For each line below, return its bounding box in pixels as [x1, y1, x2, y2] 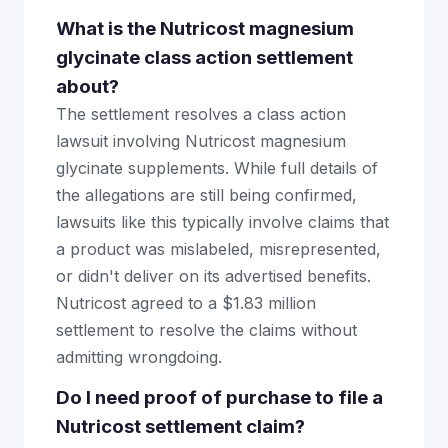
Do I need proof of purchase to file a [56, 386, 383, 409]
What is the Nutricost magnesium [56, 17, 354, 40]
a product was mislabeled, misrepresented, [56, 239, 381, 259]
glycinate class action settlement [56, 46, 353, 69]
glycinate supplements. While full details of [56, 158, 378, 178]
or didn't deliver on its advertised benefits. [56, 266, 371, 286]
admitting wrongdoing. [56, 347, 222, 367]
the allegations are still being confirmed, [56, 185, 357, 205]
